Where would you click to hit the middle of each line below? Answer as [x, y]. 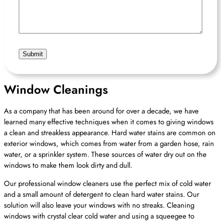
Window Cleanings [56, 90]
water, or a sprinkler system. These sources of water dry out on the [105, 155]
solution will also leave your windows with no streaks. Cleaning [99, 205]
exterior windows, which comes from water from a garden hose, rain [109, 144]
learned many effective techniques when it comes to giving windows [109, 122]
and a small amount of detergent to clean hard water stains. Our [102, 195]
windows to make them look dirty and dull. [68, 166]
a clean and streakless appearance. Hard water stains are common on [110, 133]
